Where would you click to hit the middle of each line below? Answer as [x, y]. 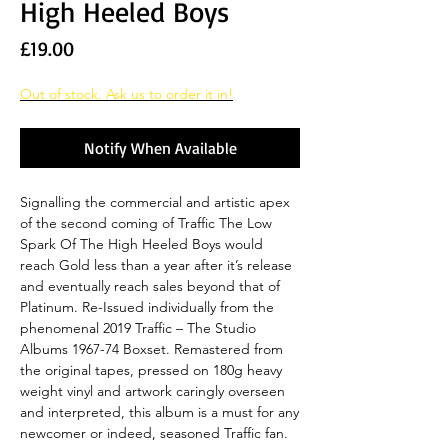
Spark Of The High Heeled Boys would [141, 243]
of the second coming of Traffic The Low [146, 222]
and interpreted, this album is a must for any [159, 411]
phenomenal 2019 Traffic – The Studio [138, 327]
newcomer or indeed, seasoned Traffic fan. [154, 432]
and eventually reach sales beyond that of [150, 285]
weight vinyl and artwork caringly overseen [152, 390]
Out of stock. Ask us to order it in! [126, 93]
